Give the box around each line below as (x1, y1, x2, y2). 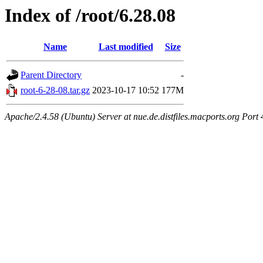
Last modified (98, 42, 153, 52)
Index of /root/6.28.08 (5, 5, 176, 26)
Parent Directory (21, 70, 82, 80)
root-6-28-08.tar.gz (21, 85, 90, 96)
